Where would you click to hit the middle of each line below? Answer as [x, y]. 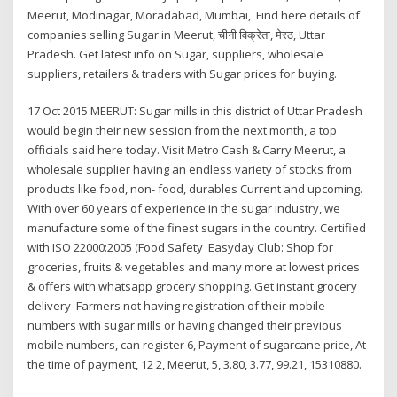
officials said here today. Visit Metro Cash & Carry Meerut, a [187, 150]
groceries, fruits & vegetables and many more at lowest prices [194, 267]
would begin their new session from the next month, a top [183, 131]
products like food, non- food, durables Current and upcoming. [195, 189]
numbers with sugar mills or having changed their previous [185, 326]
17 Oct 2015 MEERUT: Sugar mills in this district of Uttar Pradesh [195, 111]
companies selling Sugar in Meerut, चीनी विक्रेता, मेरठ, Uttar [177, 34]
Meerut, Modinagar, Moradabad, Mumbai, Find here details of [194, 15]
